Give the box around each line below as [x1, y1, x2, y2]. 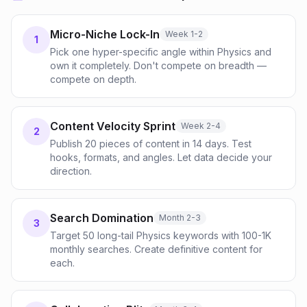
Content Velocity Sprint [50, 119, 175, 133]
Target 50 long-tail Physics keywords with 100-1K [50, 230, 271, 241]
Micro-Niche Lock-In [50, 27, 160, 41]
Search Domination [50, 211, 153, 225]
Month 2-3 [159, 212, 201, 223]
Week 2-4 [181, 121, 221, 131]
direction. [50, 165, 92, 177]
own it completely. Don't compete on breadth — [50, 60, 267, 71]
